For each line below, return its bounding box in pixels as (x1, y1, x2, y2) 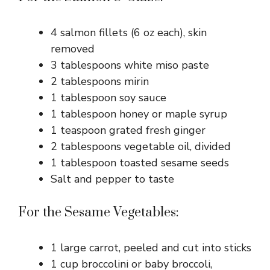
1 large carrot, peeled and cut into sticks (51, 240, 251, 256)
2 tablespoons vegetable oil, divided (51, 139, 231, 154)
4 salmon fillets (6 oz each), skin (51, 25, 207, 40)
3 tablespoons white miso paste (51, 58, 209, 73)
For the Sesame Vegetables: (18, 204, 179, 221)
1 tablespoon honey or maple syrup (51, 107, 227, 122)
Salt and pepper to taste (51, 172, 174, 187)
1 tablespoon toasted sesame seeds (51, 155, 229, 171)
